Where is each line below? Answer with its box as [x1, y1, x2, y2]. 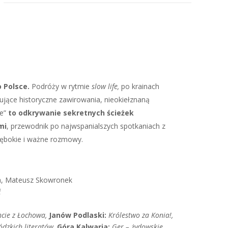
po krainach [121, 81, 160, 91]
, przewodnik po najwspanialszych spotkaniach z [7, 121, 166, 131]
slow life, [92, 81, 122, 91]
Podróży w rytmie [30, 81, 92, 91]
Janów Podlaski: [49, 210, 107, 220]
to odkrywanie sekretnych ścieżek [6, 108, 134, 118]
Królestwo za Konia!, [108, 210, 174, 220]
